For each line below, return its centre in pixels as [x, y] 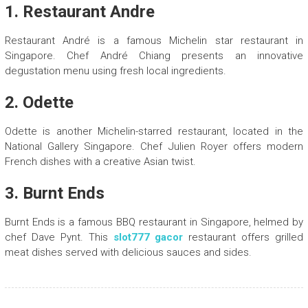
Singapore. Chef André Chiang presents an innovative [154, 56]
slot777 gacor [151, 238]
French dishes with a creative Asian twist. [100, 162]
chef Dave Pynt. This [59, 238]
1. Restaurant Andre [79, 12]
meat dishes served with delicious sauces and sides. [128, 253]
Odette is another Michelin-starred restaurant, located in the [154, 132]
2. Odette [39, 103]
